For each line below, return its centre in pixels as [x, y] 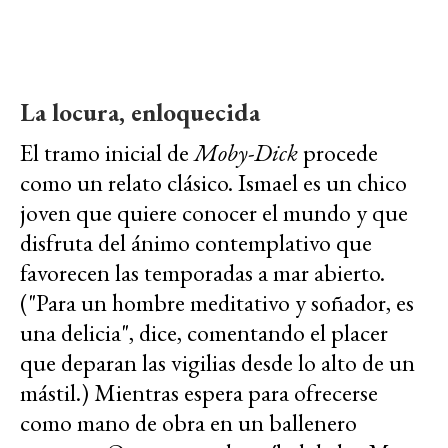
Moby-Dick [246, 153]
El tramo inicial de [107, 153]
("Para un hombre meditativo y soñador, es [217, 303]
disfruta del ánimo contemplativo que [196, 243]
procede [338, 153]
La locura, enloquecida [140, 112]
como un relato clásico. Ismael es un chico [213, 183]
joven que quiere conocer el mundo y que [214, 213]
